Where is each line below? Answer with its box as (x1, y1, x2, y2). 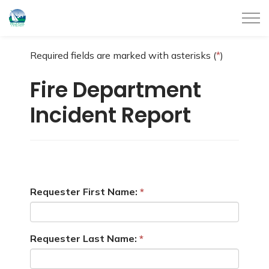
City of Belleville (25, 10, 98, 22)
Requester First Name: (30, 186, 138, 198)
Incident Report (30, 100, 191, 130)
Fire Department (30, 75, 201, 104)
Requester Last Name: (30, 232, 137, 244)
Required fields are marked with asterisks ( (30, 49, 216, 61)
